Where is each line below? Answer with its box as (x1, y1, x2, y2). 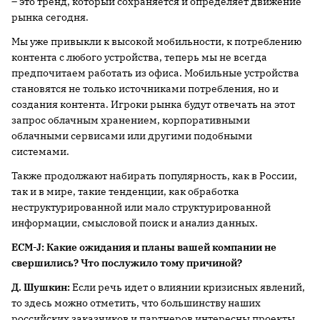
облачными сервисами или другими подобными (11, 129, 252, 142)
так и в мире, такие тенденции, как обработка (11, 185, 239, 198)
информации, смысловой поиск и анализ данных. (11, 216, 258, 229)
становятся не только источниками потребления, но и (11, 82, 279, 95)
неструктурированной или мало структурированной (11, 201, 271, 214)
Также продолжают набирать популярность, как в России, (11, 169, 297, 182)
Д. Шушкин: (11, 281, 70, 294)
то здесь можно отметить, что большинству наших (11, 296, 261, 309)
